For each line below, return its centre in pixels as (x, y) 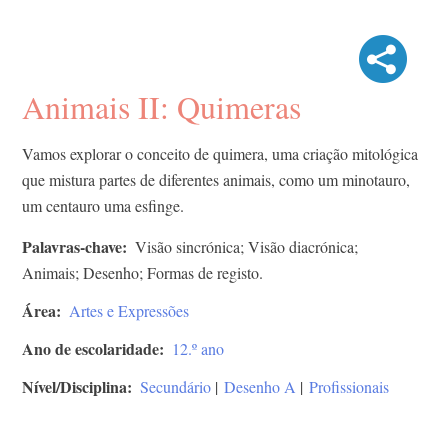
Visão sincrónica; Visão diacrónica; (246, 247)
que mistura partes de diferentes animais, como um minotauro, (216, 180)
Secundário (175, 387)
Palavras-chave (72, 247)
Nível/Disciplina (74, 387)
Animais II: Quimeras (161, 107)
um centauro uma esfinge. (103, 206)
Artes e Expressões (129, 311)
